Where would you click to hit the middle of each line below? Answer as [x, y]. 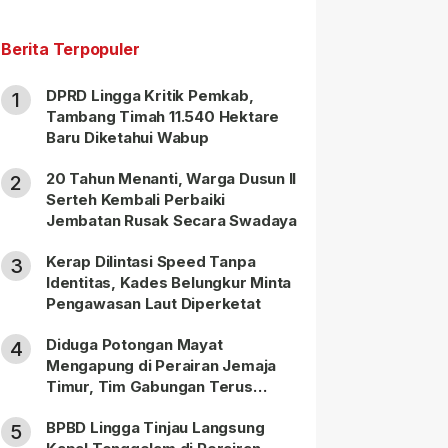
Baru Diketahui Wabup [127, 138]
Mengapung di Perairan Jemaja [161, 366]
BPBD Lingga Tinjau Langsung [155, 428]
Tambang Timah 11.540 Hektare [163, 117]
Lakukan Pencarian [116, 408]
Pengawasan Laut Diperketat [153, 304]
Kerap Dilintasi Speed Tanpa [151, 262]
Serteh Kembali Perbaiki [136, 200]
